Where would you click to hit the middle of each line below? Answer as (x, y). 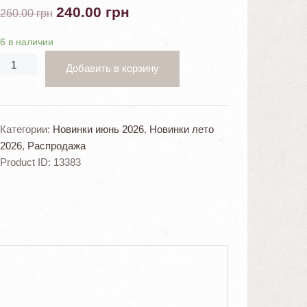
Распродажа (56, 145)
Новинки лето (181, 129)
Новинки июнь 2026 (98, 129)
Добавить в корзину (112, 69)
